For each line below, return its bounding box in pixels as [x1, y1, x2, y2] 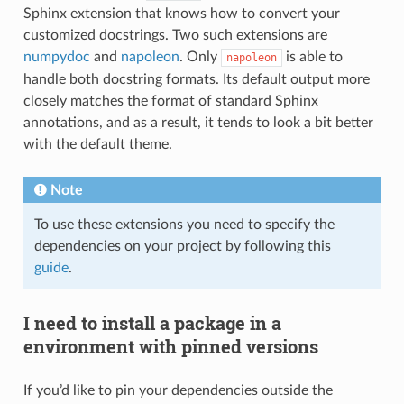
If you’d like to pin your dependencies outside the [23, 382, 333, 398]
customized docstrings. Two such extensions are [23, 27, 327, 42]
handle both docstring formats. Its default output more [23, 71, 370, 87]
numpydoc [23, 49, 90, 64]
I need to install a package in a [23, 310, 281, 335]
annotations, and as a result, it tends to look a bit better [23, 115, 373, 130]
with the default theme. [23, 136, 172, 151]
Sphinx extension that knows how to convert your [23, 5, 340, 21]
